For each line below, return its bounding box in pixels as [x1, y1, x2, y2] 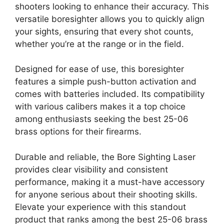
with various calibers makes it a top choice [15, 101, 185, 112]
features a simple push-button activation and [15, 76, 196, 87]
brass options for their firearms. [15, 126, 141, 137]
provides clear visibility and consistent [15, 164, 168, 174]
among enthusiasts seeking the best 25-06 [15, 114, 188, 124]
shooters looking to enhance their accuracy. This [15, 1, 209, 11]
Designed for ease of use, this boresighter [15, 64, 184, 74]
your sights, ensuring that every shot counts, [15, 26, 193, 36]
